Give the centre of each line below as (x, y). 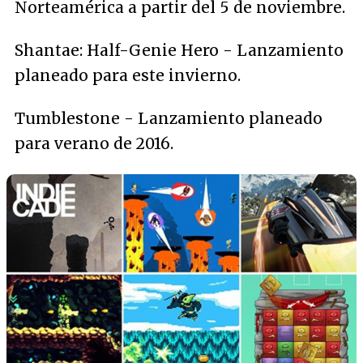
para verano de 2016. (94, 143)
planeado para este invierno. (128, 75)
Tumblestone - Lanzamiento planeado (169, 118)
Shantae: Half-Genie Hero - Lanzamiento (179, 50)
